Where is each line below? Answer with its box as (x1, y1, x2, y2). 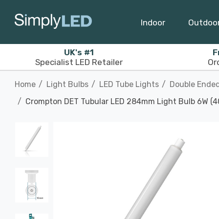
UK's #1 (64, 47, 94, 57)
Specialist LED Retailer (35, 57, 123, 67)
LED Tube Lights (99, 80, 159, 89)
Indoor (141, 17, 165, 27)
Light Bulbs (46, 80, 88, 89)
